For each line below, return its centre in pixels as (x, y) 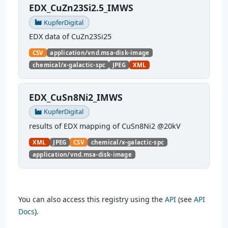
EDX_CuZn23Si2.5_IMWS (81, 8)
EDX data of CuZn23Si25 (70, 36)
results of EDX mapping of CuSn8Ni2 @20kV (105, 126)
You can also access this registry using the (92, 199)
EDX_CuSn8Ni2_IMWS (76, 97)
